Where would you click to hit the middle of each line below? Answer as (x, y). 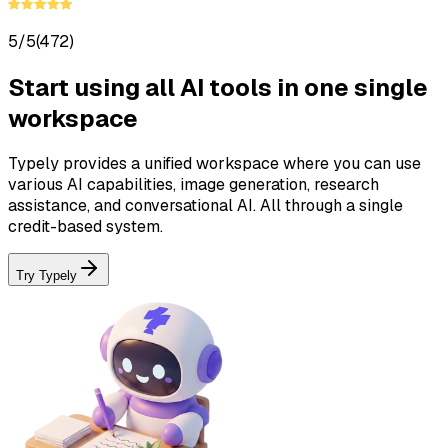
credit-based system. (85, 227)
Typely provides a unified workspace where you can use (214, 164)
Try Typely (46, 276)
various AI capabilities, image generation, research (193, 185)
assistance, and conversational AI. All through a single (205, 206)
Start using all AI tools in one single (218, 87)
